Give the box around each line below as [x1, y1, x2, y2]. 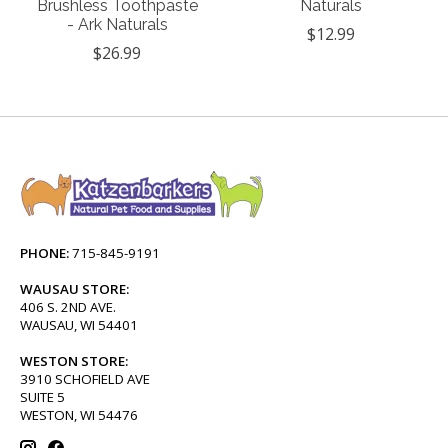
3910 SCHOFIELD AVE [20, 369, 150, 388]
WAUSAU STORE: [20, 279, 129, 298]
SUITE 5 [20, 387, 65, 406]
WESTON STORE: [20, 351, 128, 370]
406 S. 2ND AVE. [20, 297, 116, 316]
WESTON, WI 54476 [20, 405, 138, 424]
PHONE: [20, 243, 69, 262]
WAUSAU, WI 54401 [20, 315, 138, 334]
